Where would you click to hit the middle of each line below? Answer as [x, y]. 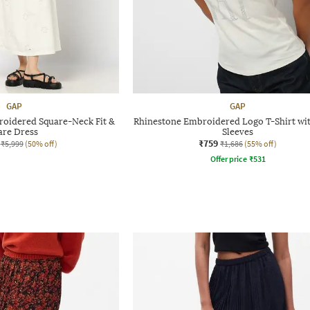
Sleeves [238, 131]
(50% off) [41, 143]
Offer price [228, 158]
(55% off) [261, 143]
